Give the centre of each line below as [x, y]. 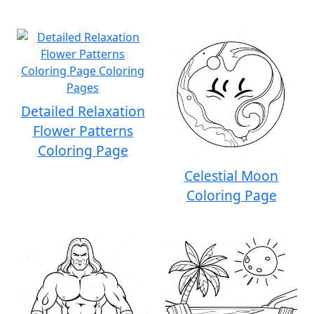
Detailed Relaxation [83, 111]
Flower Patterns [83, 131]
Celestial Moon [231, 176]
